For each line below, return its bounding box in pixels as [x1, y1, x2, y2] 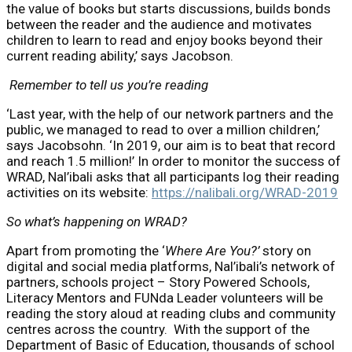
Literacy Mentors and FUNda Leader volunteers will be [6, 289, 323, 306]
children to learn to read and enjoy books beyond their [6, 31, 323, 48]
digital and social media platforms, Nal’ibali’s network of [6, 258, 335, 274]
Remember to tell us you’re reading [9, 76, 208, 93]
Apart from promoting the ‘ [6, 242, 165, 258]
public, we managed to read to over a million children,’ [6, 121, 320, 137]
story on [259, 242, 311, 258]
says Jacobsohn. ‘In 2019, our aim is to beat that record [6, 137, 335, 153]
